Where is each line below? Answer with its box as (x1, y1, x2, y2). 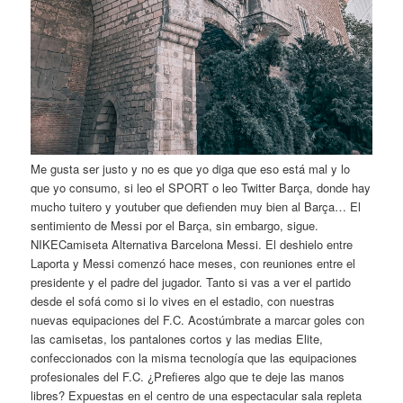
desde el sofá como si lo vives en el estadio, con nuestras (31, 291, 336, 309)
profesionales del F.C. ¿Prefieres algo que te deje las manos (31, 367, 345, 385)
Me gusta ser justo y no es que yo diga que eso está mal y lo (31, 159, 351, 177)
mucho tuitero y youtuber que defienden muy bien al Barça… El (31, 197, 362, 215)
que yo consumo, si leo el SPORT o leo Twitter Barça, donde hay (31, 178, 372, 196)
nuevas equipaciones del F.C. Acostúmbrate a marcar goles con (31, 310, 365, 328)
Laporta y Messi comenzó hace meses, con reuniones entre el (31, 254, 356, 272)
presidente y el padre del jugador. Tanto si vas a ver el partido (31, 273, 352, 291)
